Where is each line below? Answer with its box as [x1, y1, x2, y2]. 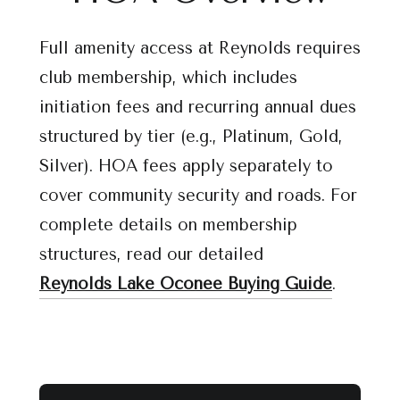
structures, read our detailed [39, 245, 263, 264]
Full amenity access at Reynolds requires [39, 38, 361, 58]
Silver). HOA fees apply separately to [39, 156, 333, 176]
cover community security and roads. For [39, 186, 357, 205]
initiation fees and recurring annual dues [39, 97, 356, 117]
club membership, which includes [39, 68, 297, 87]
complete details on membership [39, 215, 297, 235]
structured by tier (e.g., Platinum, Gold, [39, 127, 343, 146]
